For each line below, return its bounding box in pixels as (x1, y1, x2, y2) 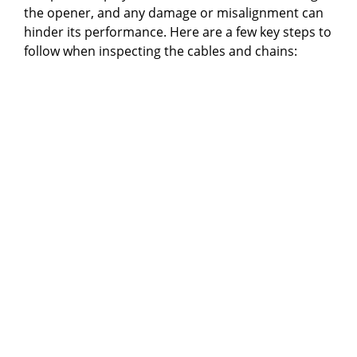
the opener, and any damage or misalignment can (24, 3, 324, 22)
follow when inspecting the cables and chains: (24, 41, 297, 60)
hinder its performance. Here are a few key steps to (24, 22, 331, 41)
